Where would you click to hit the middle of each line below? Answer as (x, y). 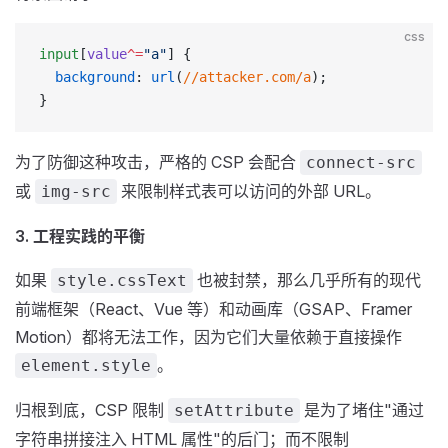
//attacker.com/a (247, 77)
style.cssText (122, 280)
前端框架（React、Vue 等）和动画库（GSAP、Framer (213, 309)
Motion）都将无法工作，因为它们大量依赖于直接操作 (208, 337)
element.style (86, 365)
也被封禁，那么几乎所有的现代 (307, 280)
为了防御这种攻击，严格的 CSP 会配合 (157, 162)
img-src (76, 191)
